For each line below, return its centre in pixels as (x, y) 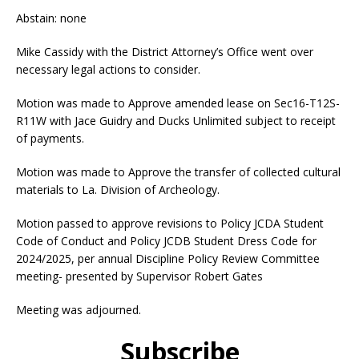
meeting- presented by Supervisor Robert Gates (139, 276)
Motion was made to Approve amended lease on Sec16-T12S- (178, 103)
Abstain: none (51, 18)
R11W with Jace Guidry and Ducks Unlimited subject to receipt (176, 121)
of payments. (50, 138)
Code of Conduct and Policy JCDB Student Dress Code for (166, 241)
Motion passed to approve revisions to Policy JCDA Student (170, 223)
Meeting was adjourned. (79, 310)
